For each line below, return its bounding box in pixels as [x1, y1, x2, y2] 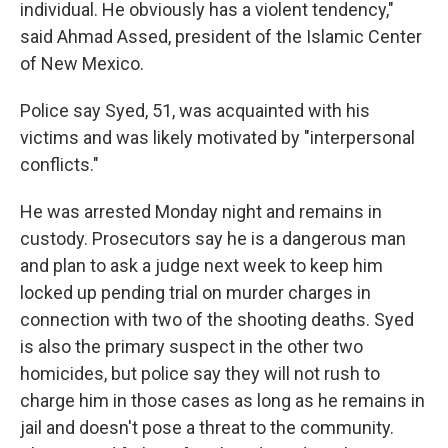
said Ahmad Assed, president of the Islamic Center [20, 26, 422, 48]
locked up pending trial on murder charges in [20, 282, 371, 304]
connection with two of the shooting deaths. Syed [20, 309, 414, 331]
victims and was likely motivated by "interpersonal [20, 127, 415, 149]
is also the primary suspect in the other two [20, 336, 363, 358]
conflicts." [20, 154, 99, 176]
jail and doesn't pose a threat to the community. [20, 417, 394, 439]
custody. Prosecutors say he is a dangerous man [20, 228, 406, 250]
